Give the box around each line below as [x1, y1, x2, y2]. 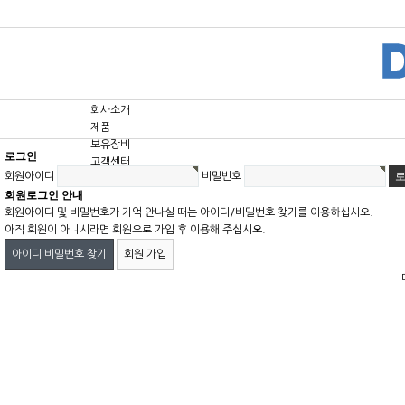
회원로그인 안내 [5, 189, 83, 202]
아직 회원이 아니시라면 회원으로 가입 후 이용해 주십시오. [5, 224, 266, 235]
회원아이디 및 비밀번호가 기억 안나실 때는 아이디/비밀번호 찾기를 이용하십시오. [5, 207, 373, 218]
